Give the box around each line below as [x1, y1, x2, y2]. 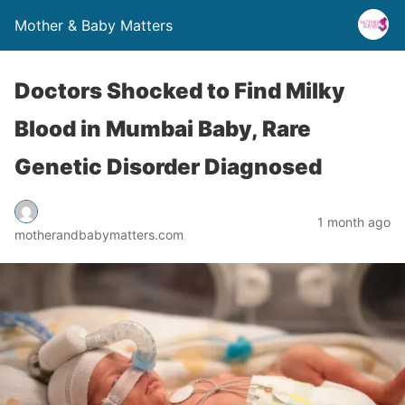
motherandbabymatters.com [14, 226, 184, 242]
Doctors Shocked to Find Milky [14, 78, 345, 104]
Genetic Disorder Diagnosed [14, 154, 322, 180]
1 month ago [317, 213, 391, 230]
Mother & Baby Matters [14, 16, 173, 34]
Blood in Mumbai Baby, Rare [14, 116, 311, 142]
